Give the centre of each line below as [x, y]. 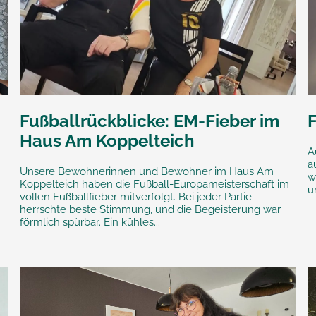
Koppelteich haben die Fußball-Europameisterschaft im [154, 184]
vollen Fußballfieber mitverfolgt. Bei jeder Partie [135, 196]
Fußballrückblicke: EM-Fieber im [149, 121]
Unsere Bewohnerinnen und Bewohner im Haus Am [146, 171]
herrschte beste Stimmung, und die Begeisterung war [150, 209]
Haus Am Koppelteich [107, 140]
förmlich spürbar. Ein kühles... [90, 222]
